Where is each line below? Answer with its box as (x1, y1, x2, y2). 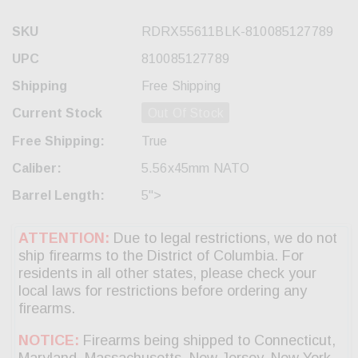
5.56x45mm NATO (141, 161, 250, 176)
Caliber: (12, 161, 62, 176)
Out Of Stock (148, 106, 224, 121)
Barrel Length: (12, 189, 105, 203)
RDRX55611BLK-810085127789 (141, 25, 333, 39)
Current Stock (12, 106, 102, 121)
